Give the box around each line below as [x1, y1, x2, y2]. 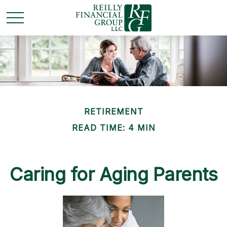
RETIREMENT [84, 106, 143, 117]
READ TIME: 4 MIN [71, 123, 156, 133]
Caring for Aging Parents [10, 163, 217, 185]
